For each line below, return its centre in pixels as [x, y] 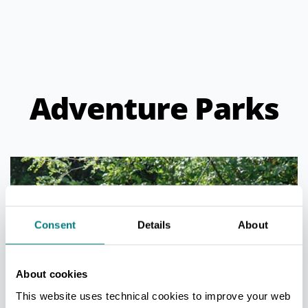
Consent [55, 225]
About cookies [52, 274]
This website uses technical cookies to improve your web [153, 295]
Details [154, 225]
